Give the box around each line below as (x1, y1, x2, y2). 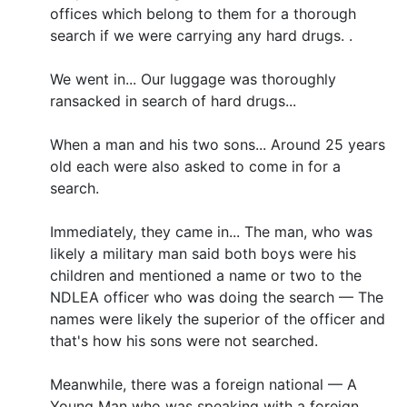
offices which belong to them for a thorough (50, 4, 356, 23)
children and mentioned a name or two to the (50, 265, 362, 284)
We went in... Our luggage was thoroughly (50, 69, 336, 88)
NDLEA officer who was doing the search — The (50, 287, 383, 306)
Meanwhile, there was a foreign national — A (50, 374, 357, 393)
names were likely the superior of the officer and (50, 309, 385, 328)
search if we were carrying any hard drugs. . (50, 25, 352, 45)
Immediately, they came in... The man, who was (50, 222, 372, 241)
